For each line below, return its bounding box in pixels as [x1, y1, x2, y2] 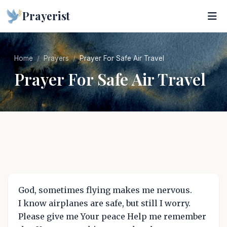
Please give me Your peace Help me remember [18, 211, 206, 221]
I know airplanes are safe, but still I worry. [18, 198, 191, 208]
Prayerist [22, 9, 70, 23]
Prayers [44, 54, 69, 62]
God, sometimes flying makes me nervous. [18, 185, 192, 195]
